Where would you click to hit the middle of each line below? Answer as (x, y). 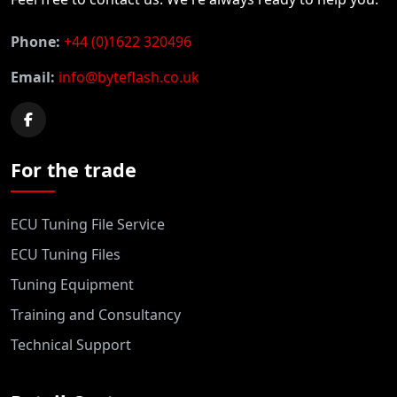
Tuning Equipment (72, 284)
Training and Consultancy (96, 314)
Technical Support (71, 344)
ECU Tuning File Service (88, 224)
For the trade (74, 169)
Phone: (35, 41)
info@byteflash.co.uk (129, 77)
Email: (33, 77)
